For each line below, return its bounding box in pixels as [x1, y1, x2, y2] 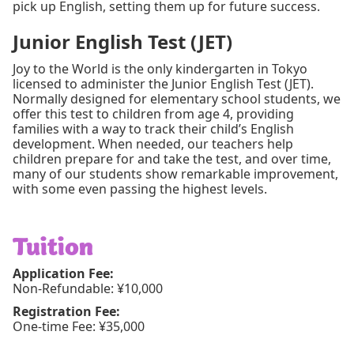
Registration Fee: [13, 303, 120, 321]
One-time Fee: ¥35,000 [13, 318, 145, 336]
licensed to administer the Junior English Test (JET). [13, 75, 314, 93]
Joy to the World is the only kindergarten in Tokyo [13, 60, 307, 78]
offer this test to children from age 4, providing [13, 105, 294, 123]
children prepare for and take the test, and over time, [13, 150, 331, 168]
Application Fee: [13, 265, 114, 283]
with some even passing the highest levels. [13, 180, 267, 198]
